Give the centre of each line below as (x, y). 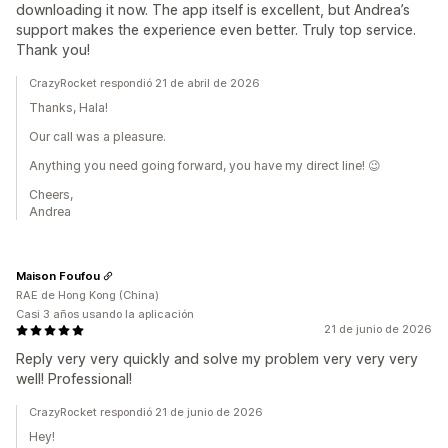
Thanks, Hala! (68, 108)
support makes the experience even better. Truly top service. (216, 30)
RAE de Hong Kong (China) (87, 295)
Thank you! (53, 50)
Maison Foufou (58, 275)
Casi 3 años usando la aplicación (105, 314)
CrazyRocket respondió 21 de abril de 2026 (144, 83)
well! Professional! (74, 379)
